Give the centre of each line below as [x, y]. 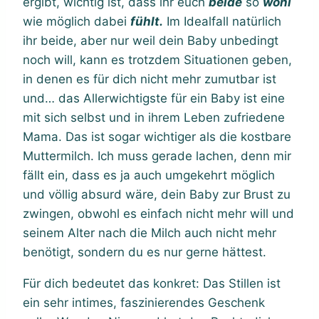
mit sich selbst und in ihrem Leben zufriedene [154, 117]
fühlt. [147, 21]
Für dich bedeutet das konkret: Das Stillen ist [152, 283]
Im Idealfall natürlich [222, 21]
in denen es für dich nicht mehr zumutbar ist [150, 79]
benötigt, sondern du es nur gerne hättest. [145, 252]
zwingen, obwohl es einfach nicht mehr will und [158, 213]
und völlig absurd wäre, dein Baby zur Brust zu [157, 194]
